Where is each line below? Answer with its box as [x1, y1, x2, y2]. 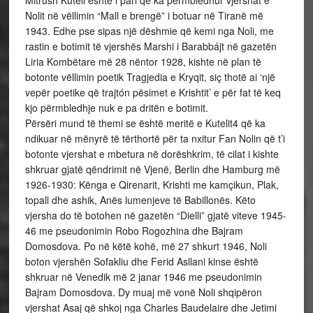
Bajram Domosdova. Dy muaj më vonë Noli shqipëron [24, 284, 262, 299]
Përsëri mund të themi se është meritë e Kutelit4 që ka [24, 115, 265, 130]
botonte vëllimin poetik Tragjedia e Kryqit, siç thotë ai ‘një [24, 69, 275, 84]
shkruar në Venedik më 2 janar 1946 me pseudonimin [24, 269, 262, 284]
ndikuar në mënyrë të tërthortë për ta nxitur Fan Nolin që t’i [24, 131, 285, 145]
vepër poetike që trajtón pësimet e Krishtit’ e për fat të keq [24, 85, 281, 99]
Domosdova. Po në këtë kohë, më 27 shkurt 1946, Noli [24, 238, 267, 253]
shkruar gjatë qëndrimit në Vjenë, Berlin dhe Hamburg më [24, 161, 280, 176]
